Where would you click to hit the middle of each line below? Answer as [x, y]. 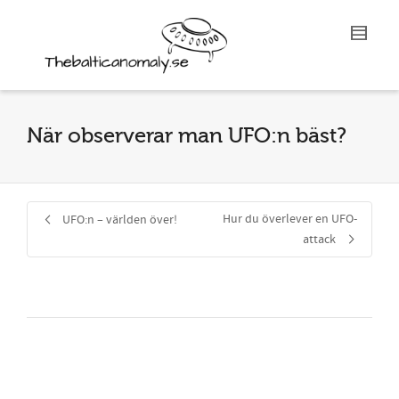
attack [319, 240]
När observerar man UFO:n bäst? [187, 136]
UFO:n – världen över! [120, 220]
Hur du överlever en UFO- [290, 220]
